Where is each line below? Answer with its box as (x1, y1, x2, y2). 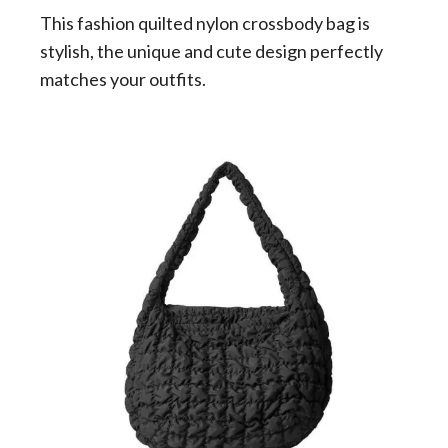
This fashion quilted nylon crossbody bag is (40, 12, 370, 34)
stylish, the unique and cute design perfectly (40, 40, 383, 62)
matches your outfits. (40, 68, 206, 90)
